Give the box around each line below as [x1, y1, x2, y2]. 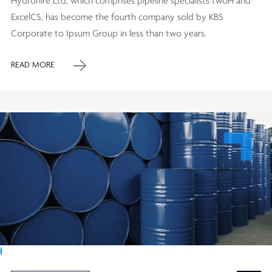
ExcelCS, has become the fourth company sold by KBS [11, 12, 223, 22]
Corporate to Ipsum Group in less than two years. [11, 29, 206, 39]
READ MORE [11, 61, 55, 70]
